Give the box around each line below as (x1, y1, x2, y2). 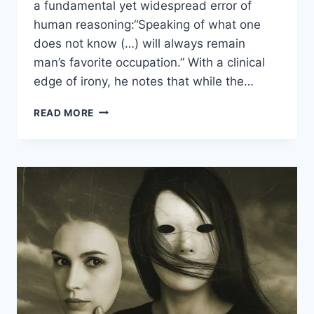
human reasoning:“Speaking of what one (34, 17, 261, 32)
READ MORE (34, 107, 95, 118)
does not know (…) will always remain (34, 36, 245, 50)
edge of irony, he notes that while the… (34, 74, 254, 88)
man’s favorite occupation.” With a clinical (34, 55, 265, 69)
